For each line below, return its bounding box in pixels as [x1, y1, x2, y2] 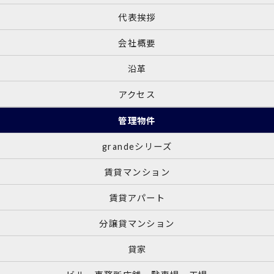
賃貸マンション [103, 166, 171, 177]
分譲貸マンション [99, 218, 175, 229]
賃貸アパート [108, 192, 166, 203]
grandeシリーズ [102, 141, 172, 152]
